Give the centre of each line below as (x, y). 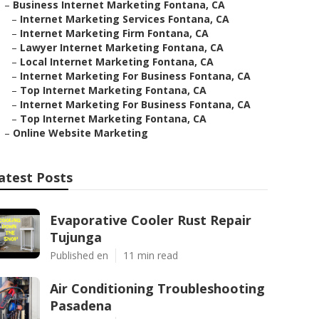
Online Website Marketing (80, 133)
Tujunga (76, 237)
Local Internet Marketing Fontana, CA (117, 62)
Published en (79, 255)
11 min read (151, 255)
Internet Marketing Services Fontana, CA (125, 19)
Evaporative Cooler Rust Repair (151, 220)
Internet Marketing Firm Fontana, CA (114, 33)
